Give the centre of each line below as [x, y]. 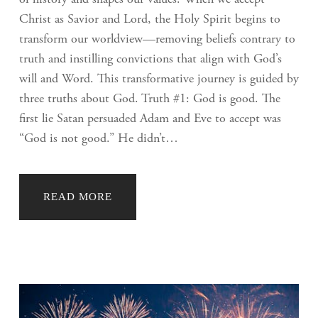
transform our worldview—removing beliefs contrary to [157, 39]
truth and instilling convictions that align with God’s [150, 59]
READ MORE [78, 196]
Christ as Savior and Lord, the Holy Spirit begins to [150, 20]
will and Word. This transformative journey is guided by [159, 79]
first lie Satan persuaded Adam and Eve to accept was [150, 119]
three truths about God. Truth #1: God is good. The [150, 99]
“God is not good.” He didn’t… [99, 139]
